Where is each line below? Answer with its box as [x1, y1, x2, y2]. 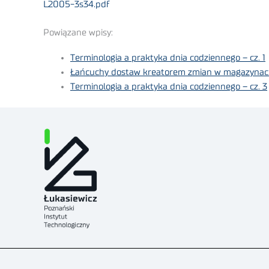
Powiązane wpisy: [43, 28, 113, 37]
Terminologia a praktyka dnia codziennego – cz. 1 [70, 53, 265, 62]
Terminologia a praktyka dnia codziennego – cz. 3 [70, 82, 267, 91]
